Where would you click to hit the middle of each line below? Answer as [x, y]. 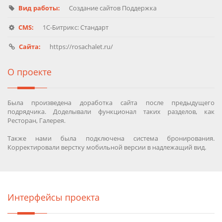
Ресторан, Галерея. [36, 121]
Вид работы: [39, 8]
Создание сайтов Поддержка [112, 8]
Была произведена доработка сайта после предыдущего [111, 103]
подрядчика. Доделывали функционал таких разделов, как [111, 112]
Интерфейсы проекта [54, 197]
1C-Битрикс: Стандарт [75, 28]
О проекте [29, 72]
